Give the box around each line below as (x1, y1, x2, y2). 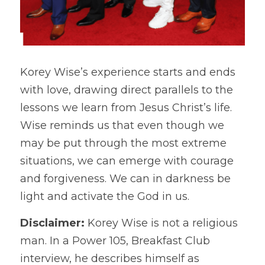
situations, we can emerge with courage (20, 154, 234, 168)
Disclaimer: (20, 216, 88, 230)
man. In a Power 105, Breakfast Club (20, 234, 210, 248)
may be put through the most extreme (20, 137, 227, 150)
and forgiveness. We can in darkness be (20, 172, 231, 186)
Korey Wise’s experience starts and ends (20, 66, 235, 79)
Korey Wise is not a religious (88, 216, 238, 230)
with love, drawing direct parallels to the (20, 83, 233, 97)
